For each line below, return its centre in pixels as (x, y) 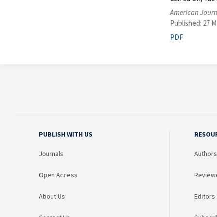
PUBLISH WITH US (66, 134)
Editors (205, 196)
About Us (52, 196)
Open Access (58, 175)
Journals (51, 154)
